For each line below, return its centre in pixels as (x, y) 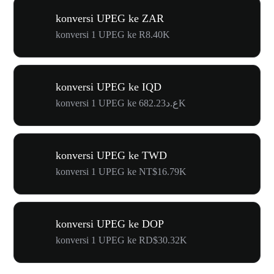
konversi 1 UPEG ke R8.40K (113, 34)
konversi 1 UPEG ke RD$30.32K (121, 240)
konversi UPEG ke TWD (111, 155)
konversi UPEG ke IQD (109, 87)
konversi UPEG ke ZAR (110, 18)
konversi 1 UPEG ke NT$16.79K (121, 171)
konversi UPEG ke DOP (110, 224)
